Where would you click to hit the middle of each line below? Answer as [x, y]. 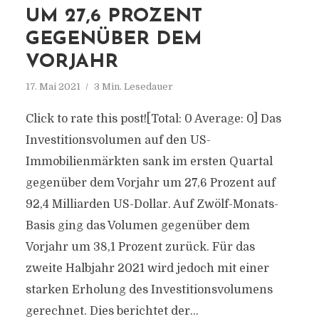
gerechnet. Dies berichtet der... [112, 311]
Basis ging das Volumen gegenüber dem [137, 226]
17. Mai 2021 [53, 87]
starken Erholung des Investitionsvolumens [149, 290]
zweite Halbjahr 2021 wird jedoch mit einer [147, 268]
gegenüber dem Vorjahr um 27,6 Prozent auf [150, 183]
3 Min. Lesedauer [133, 87]
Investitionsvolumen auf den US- [118, 140]
